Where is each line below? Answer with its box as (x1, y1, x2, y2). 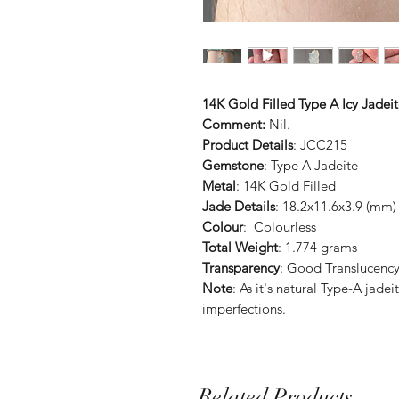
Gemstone (202, 157, 264, 175)
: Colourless (243, 218, 316, 236)
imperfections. (202, 300, 286, 318)
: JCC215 (293, 136, 347, 154)
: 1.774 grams (278, 239, 357, 256)
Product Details (202, 136, 293, 154)
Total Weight (202, 239, 278, 256)
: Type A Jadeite (264, 157, 358, 175)
